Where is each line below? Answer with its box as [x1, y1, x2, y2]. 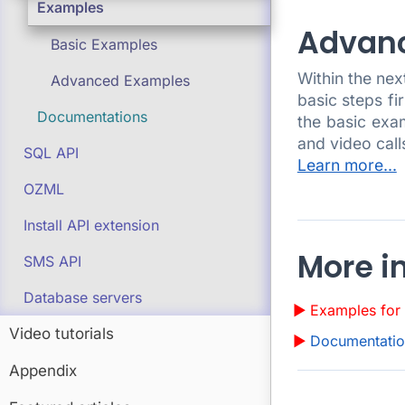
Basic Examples [51, 35, 157, 53]
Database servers [24, 288, 142, 306]
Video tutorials [9, 325, 114, 343]
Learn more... [297, 155, 397, 174]
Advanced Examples [51, 71, 190, 89]
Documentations [37, 108, 147, 126]
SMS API [24, 252, 81, 270]
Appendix [9, 362, 77, 380]
